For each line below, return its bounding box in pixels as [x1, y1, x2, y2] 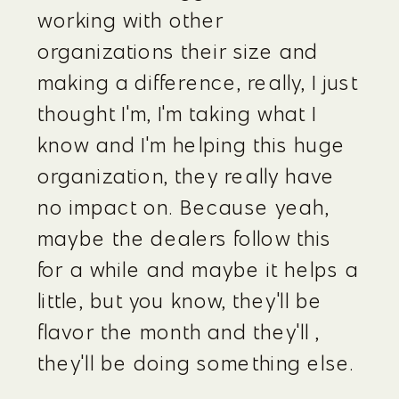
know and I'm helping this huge [37, 132, 346, 158]
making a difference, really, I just [37, 69, 358, 95]
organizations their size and [37, 38, 319, 64]
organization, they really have [37, 163, 336, 189]
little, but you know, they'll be [37, 288, 323, 313]
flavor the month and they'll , [37, 319, 321, 345]
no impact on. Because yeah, [37, 194, 330, 220]
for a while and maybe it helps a [37, 256, 359, 282]
